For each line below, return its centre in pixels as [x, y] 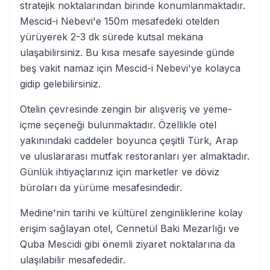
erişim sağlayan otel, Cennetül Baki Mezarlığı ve [130, 228]
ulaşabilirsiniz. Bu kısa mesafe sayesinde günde [127, 52]
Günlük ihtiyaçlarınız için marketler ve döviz [120, 172]
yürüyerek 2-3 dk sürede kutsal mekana [111, 37]
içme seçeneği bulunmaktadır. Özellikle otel [118, 125]
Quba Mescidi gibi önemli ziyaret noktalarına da [127, 244]
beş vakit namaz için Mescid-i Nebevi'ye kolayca [130, 68]
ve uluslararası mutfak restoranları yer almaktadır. [135, 156]
